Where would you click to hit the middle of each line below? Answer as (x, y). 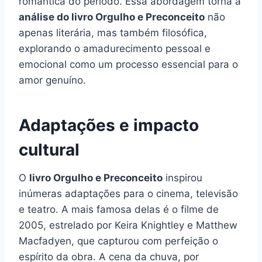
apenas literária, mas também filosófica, (113, 33)
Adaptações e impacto (109, 125)
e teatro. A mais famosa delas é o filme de (119, 210)
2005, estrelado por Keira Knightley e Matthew (128, 225)
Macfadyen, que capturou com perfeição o (118, 241)
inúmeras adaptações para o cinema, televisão (128, 194)
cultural (49, 150)
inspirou (182, 178)
